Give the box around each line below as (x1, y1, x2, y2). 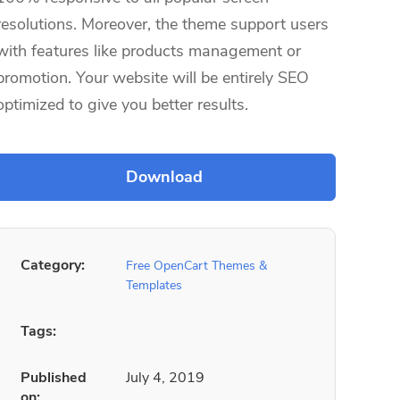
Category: (21, 255, 85, 275)
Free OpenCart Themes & (126, 257, 267, 274)
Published (21, 368, 87, 387)
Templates (126, 277, 182, 294)
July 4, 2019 (126, 368, 204, 387)
